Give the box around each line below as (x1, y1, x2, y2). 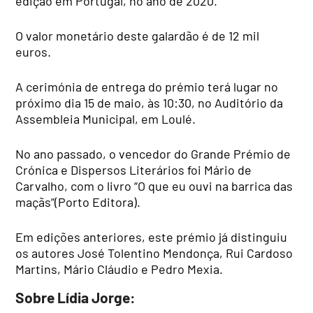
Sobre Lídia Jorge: (15, 288, 136, 306)
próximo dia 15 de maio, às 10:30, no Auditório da (15, 95, 284, 111)
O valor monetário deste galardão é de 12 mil (15, 28, 260, 44)
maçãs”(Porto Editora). (15, 194, 141, 210)
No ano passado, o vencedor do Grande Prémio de (15, 146, 291, 162)
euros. (15, 44, 52, 60)
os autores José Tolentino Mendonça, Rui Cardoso (15, 245, 293, 261)
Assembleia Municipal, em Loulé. (15, 111, 196, 127)
